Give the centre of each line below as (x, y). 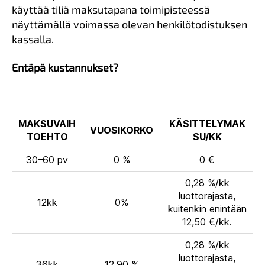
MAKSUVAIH (47, 124)
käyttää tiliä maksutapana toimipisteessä (111, 10)
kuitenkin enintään (207, 209)
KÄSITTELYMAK (207, 124)
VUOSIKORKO (122, 130)
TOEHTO (47, 137)
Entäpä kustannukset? (65, 67)
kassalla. (33, 39)
